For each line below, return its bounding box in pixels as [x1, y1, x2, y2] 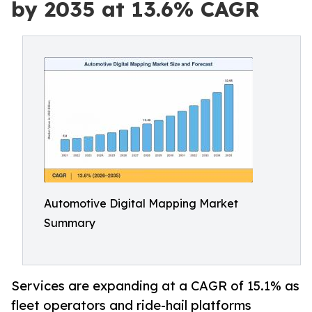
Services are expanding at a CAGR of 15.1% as [11, 278, 299, 294]
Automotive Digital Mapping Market [44, 196, 238, 210]
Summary [44, 216, 95, 230]
